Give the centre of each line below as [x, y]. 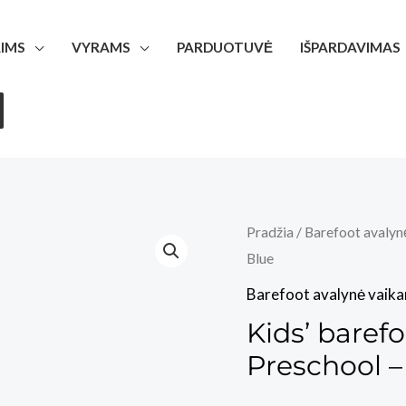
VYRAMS [101, 47]
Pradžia [270, 232]
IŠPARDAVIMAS [351, 47]
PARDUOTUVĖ [224, 47]
